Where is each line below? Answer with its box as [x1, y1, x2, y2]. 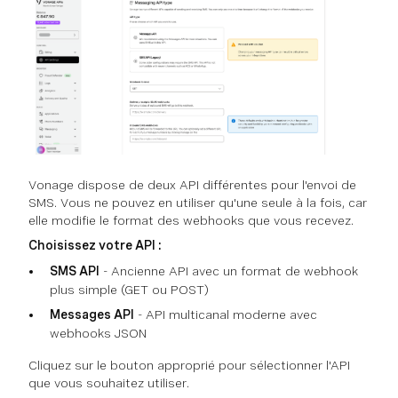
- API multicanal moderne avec [134, 307, 317, 322]
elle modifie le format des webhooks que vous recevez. [28, 213, 354, 228]
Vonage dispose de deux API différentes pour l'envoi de [28, 178, 356, 193]
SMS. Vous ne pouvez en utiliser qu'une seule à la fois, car [28, 195, 367, 211]
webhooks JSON [50, 326, 147, 341]
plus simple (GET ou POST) [50, 283, 209, 298]
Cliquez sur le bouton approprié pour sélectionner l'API [28, 358, 350, 373]
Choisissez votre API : [28, 238, 162, 253]
